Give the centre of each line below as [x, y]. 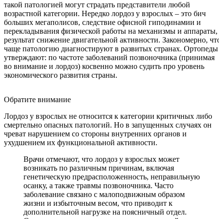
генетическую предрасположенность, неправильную [112, 176]
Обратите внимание [37, 99]
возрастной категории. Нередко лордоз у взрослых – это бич [105, 13]
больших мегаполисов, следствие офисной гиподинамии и [102, 22]
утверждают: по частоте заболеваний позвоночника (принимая [109, 57]
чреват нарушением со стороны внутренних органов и [95, 133]
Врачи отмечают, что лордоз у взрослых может [101, 159]
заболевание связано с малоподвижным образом [104, 194]
